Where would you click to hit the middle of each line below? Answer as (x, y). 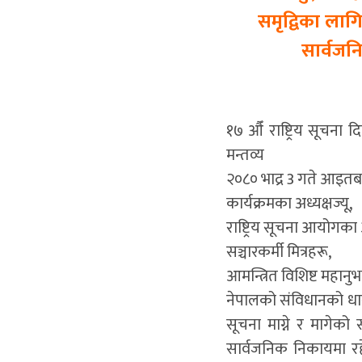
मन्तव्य (245, 156)
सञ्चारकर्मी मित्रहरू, (278, 253)
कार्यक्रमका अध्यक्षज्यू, (289, 204)
